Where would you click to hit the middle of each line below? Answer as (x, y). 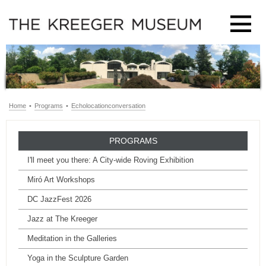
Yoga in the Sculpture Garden (78, 258)
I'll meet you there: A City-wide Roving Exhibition (110, 160)
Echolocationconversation (108, 106)
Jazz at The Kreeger (62, 219)
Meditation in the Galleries (72, 239)
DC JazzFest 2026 (59, 199)
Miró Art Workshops (61, 180)
